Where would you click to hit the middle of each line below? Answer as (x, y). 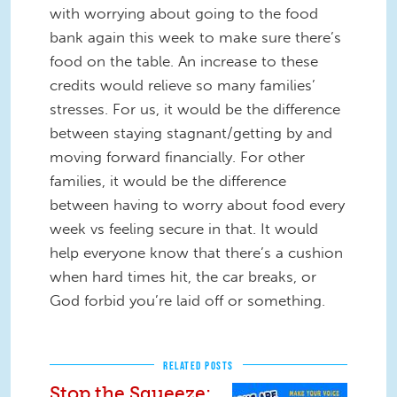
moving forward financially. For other (177, 156)
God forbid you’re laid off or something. (190, 300)
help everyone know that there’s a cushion (196, 252)
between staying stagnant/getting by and (191, 132)
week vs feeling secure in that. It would (184, 228)
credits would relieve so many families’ (183, 85)
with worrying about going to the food (184, 13)
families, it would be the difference (168, 180)
